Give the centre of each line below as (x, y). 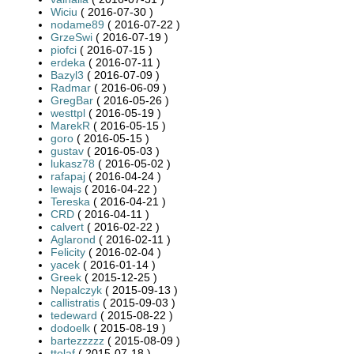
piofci (64, 49)
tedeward (74, 315)
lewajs (66, 188)
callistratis (75, 302)
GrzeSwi (72, 37)
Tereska (70, 201)
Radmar (71, 87)
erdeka (68, 62)
